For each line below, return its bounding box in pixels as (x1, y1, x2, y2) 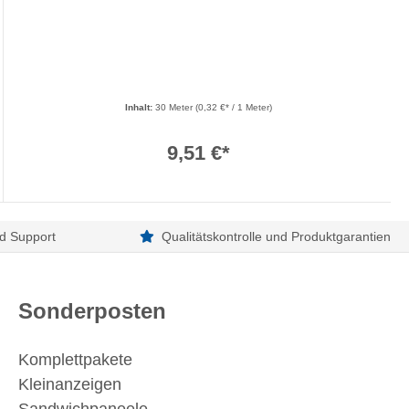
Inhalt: (124, 102, 155, 113)
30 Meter (154, 102, 195, 113)
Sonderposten (18, 299, 166, 324)
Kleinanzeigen (18, 375, 121, 394)
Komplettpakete (18, 351, 132, 370)
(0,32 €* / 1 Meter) (194, 102, 272, 113)
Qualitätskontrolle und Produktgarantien (161, 229, 391, 245)
